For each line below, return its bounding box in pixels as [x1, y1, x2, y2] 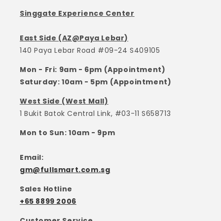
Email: [20, 152, 44, 163]
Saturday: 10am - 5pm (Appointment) [20, 77, 172, 87]
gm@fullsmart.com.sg [20, 165, 110, 175]
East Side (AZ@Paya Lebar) [20, 33, 128, 43]
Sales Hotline [20, 184, 73, 194]
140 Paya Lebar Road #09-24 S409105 [20, 45, 160, 56]
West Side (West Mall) [20, 96, 109, 107]
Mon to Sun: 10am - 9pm [20, 128, 115, 138]
